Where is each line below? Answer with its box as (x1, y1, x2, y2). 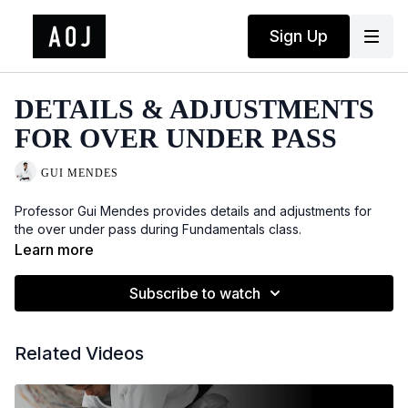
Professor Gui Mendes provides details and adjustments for (15, 203, 372, 219)
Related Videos (15, 342, 144, 364)
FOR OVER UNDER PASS (15, 123, 337, 153)
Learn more (15, 240, 94, 259)
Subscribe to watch (129, 284, 260, 302)
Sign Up (270, 25, 328, 46)
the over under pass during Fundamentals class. (15, 221, 301, 237)
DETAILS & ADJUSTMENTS (15, 94, 374, 124)
